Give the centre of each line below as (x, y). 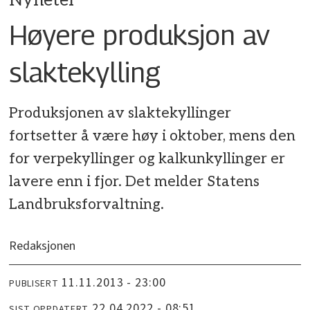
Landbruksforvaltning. (87, 204)
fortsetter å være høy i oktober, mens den (153, 136)
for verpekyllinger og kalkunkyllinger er (147, 158)
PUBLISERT (34, 283)
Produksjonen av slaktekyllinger (120, 113)
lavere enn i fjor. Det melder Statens (135, 181)
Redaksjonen (43, 246)
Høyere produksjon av (140, 34)
